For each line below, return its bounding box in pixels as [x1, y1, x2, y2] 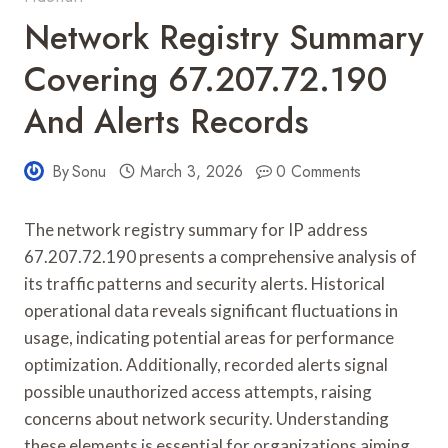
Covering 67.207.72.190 [24, 55, 387, 103]
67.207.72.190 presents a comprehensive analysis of [24, 245, 417, 267]
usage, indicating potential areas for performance [24, 326, 394, 348]
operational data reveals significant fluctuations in [24, 299, 398, 321]
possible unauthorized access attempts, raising [24, 380, 372, 402]
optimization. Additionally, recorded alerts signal [24, 353, 388, 375]
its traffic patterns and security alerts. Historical [24, 272, 385, 294]
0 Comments [276, 159, 362, 183]
